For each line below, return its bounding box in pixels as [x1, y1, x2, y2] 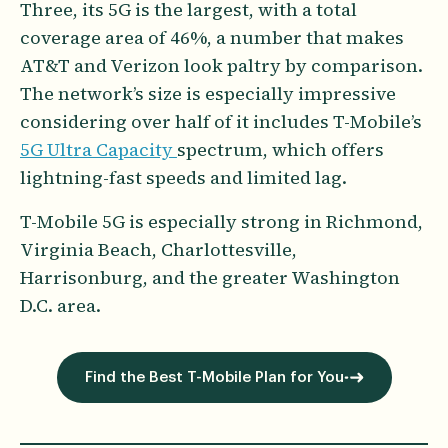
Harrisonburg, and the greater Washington [20, 264, 400, 290]
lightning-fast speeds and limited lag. [20, 164, 347, 190]
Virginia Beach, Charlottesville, [20, 236, 297, 262]
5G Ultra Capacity [20, 136, 177, 162]
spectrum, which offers [176, 136, 384, 162]
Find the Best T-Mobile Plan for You [84, 369, 344, 385]
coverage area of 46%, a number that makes [20, 24, 404, 50]
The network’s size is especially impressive [20, 80, 396, 106]
